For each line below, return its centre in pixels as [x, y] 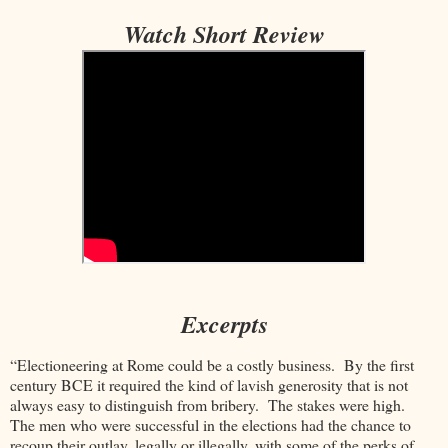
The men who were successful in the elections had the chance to [210, 425]
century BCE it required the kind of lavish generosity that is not [209, 385]
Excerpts [224, 323]
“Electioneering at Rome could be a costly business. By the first [212, 365]
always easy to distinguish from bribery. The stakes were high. [210, 405]
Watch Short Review [224, 33]
